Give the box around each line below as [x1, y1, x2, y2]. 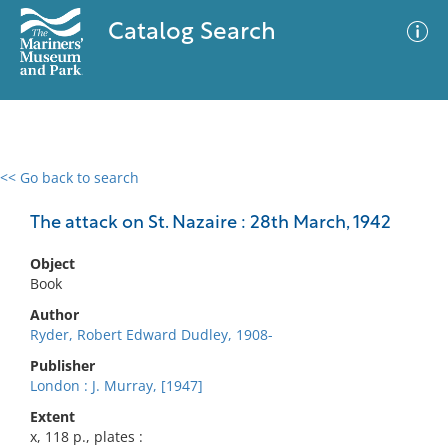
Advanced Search [238, 185, 354, 205]
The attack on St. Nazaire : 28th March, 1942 [30, 214, 391, 233]
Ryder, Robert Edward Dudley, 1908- [30, 325, 273, 344]
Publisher [30, 356, 95, 375]
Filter [386, 189, 420, 204]
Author [30, 305, 79, 324]
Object [30, 254, 75, 273]
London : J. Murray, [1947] [30, 376, 203, 395]
